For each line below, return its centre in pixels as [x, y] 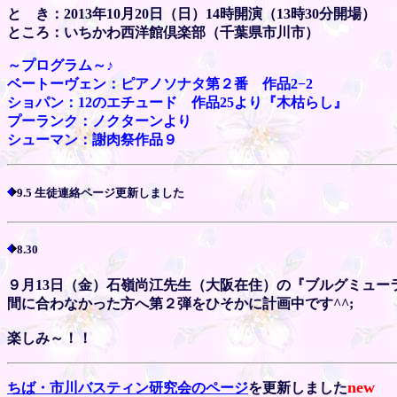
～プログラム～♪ [60, 66]
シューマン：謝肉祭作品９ [92, 140]
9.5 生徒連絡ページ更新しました [101, 193]
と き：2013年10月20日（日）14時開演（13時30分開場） [191, 14]
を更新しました [298, 387]
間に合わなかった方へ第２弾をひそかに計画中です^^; [180, 303]
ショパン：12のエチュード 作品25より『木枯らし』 [177, 103]
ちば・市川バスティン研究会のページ [128, 387]
